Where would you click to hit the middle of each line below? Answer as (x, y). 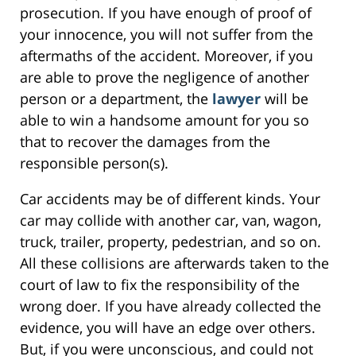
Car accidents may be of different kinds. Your (170, 199)
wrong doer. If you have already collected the (170, 306)
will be (284, 99)
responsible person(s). (94, 163)
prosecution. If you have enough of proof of (166, 13)
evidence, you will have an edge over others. (168, 328)
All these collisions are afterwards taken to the (174, 263)
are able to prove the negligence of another (164, 77)
